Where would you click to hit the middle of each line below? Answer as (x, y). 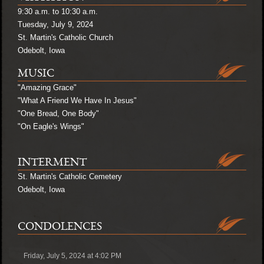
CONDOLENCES (60, 227)
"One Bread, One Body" (58, 113)
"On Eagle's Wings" (51, 126)
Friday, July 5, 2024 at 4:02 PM (72, 255)
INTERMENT (52, 163)
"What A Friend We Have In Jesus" (77, 100)
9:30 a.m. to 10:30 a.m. (58, 11)
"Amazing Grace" (47, 87)
